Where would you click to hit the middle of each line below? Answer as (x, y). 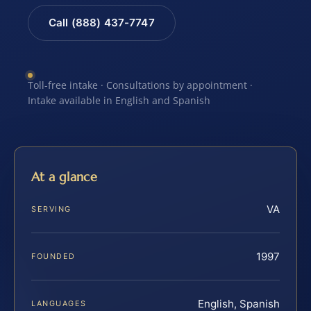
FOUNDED (53, 256)
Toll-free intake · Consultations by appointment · (140, 85)
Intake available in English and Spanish (119, 100)
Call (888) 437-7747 (101, 23)
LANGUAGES (59, 303)
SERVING (51, 209)
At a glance (64, 176)
